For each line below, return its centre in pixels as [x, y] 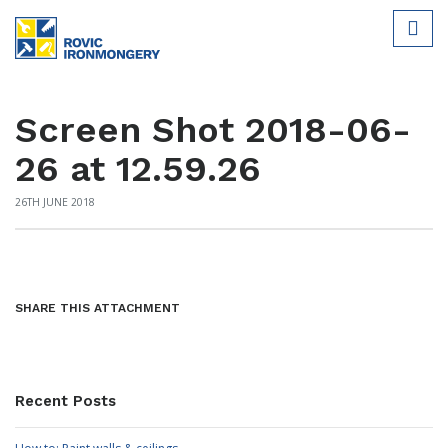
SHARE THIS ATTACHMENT [97, 308]
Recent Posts [65, 401]
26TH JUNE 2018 [55, 202]
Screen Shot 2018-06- [213, 130]
